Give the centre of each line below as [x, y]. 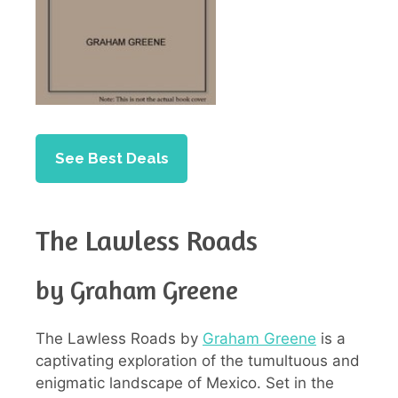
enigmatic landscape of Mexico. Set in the [185, 383]
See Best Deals [111, 158]
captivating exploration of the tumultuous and [198, 361]
